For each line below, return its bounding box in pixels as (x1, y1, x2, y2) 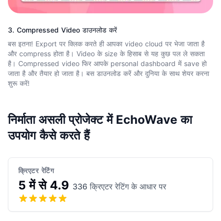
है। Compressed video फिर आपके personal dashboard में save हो (8, 59, 207, 68)
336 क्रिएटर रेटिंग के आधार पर (73, 181, 166, 191)
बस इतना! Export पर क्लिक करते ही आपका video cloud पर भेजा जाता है (8, 39, 205, 48)
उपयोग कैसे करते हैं (8, 128, 90, 143)
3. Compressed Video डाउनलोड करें (8, 25, 117, 34)
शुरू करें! (8, 78, 30, 87)
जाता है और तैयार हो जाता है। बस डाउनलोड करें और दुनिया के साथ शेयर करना (8, 69, 209, 77)
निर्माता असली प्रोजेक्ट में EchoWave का (8, 112, 192, 127)
